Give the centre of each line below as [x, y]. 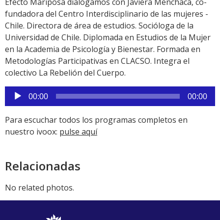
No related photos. [40, 187]
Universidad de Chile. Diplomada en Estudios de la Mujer [108, 37]
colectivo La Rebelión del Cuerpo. [65, 72]
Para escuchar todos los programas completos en [96, 120]
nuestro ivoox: [32, 131]
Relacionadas [43, 165]
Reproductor [28, 92]
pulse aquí [78, 131]
